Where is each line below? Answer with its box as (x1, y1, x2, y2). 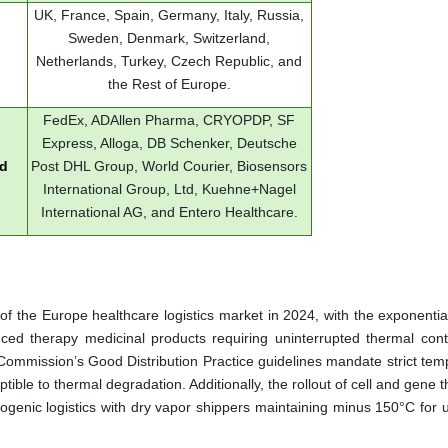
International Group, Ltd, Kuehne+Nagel (42, 181, 296, 198)
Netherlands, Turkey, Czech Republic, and (36, 53, 302, 70)
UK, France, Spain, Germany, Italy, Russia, (34, 7, 304, 24)
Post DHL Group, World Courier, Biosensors (31, 158, 307, 175)
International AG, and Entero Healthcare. (40, 204, 298, 221)
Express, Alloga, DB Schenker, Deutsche (41, 135, 297, 152)
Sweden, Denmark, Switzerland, (68, 30, 270, 47)
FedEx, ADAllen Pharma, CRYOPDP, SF (43, 112, 295, 129)
